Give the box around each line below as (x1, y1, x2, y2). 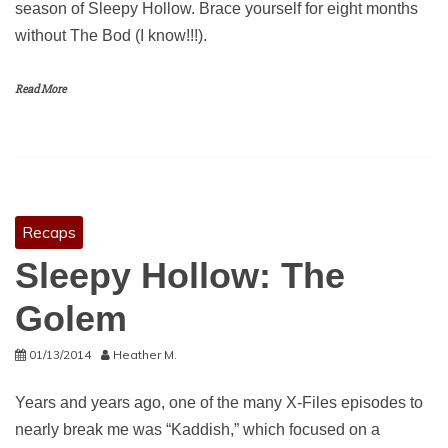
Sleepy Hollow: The (15, 255, 345, 296)
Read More (15, 82, 66, 97)
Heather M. (113, 347, 177, 362)
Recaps (22, 222, 76, 242)
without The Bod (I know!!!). (15, 27, 207, 44)
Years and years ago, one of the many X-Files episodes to (15, 394, 423, 411)
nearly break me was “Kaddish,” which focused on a (15, 421, 380, 438)
